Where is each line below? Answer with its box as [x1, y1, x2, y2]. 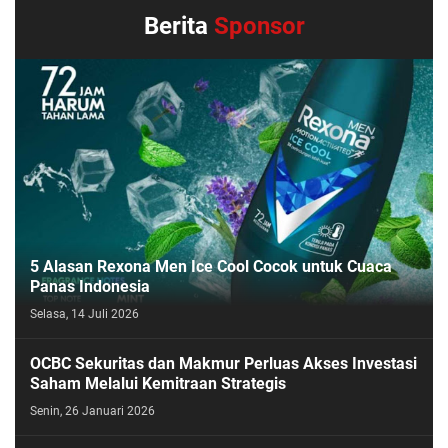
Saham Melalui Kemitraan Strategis [30, 373, 286, 393]
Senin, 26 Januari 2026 [30, 403, 155, 418]
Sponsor [213, 11, 305, 40]
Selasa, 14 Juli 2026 [30, 306, 139, 321]
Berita [143, 11, 214, 40]
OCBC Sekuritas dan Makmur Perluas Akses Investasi [30, 353, 417, 373]
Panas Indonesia [30, 276, 150, 296]
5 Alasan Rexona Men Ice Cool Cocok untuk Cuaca [30, 256, 392, 276]
